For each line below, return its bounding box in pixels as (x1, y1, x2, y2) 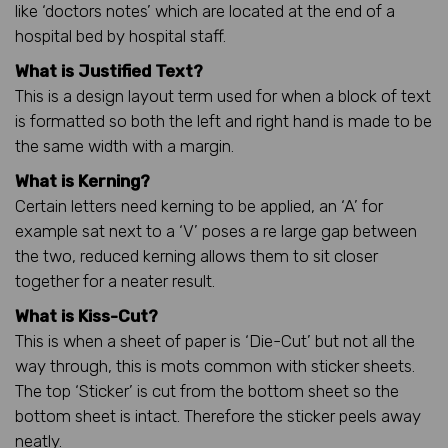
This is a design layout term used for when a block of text (15, 85, 431, 106)
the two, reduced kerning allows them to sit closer (15, 245, 378, 266)
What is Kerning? (15, 170, 150, 191)
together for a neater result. (15, 270, 215, 291)
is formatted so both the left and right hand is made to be (15, 110, 432, 131)
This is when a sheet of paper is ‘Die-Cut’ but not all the (15, 330, 415, 351)
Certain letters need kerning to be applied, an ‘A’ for (15, 195, 383, 216)
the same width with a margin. (15, 135, 234, 156)
